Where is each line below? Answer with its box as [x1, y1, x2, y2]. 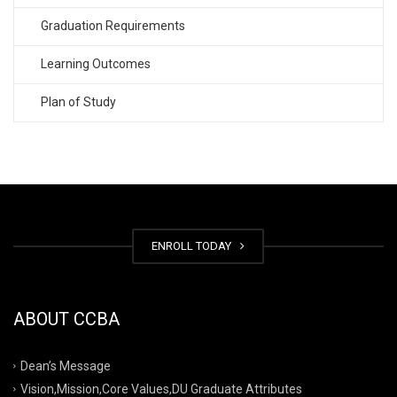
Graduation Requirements [41, 18, 185, 33]
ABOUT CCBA [13, 307, 120, 330]
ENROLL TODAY [152, 238, 237, 253]
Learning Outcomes [41, 56, 151, 71]
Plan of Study [41, 94, 116, 109]
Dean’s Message [20, 358, 111, 373]
